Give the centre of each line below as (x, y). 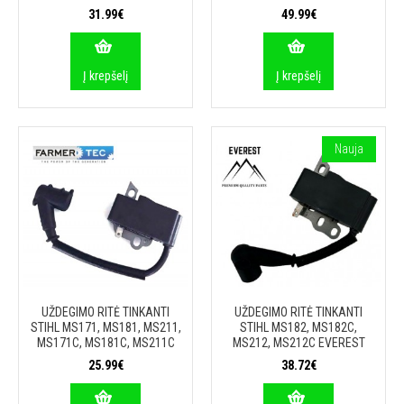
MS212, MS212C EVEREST (298, 343)
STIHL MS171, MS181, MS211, (106, 327)
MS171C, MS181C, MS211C (106, 343)
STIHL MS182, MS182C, (298, 327)
